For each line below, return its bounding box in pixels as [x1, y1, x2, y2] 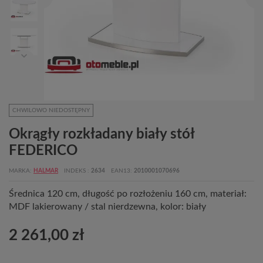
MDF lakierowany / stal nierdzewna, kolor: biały [9, 202, 206, 211]
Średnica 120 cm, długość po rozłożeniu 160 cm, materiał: [9, 189, 247, 198]
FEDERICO [9, 144, 77, 158]
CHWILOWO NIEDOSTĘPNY [12, 107, 90, 113]
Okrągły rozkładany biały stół [9, 127, 194, 141]
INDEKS [64, 168, 87, 174]
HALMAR [33, 168, 58, 174]
